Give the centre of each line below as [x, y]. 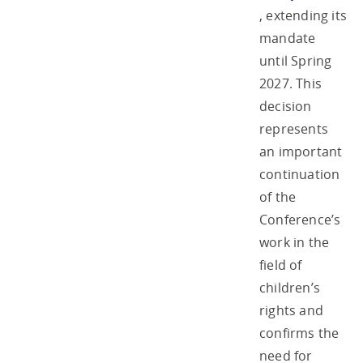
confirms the [299, 333]
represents [294, 128]
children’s [290, 287]
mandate [288, 38]
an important [301, 151]
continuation [300, 174]
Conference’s [300, 219]
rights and [291, 310]
